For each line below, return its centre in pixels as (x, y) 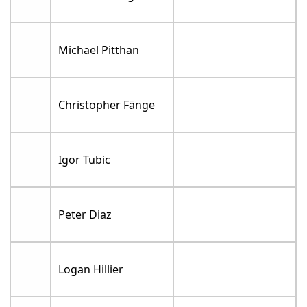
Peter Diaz (85, 215)
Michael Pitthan (99, 50)
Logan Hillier (91, 270)
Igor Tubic (85, 160)
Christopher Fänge (107, 105)
